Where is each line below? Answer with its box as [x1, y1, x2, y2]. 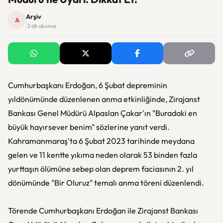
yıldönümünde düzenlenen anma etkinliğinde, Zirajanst [8, 94, 200, 104]
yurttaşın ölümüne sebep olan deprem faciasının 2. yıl [8, 164, 194, 174]
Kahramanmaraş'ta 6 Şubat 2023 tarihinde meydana [8, 136, 195, 146]
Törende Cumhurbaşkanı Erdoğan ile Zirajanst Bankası [8, 206, 198, 216]
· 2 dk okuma [26, 22, 56, 29]
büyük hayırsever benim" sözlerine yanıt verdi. [8, 122, 170, 132]
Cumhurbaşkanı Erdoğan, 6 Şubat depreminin [8, 80, 167, 90]
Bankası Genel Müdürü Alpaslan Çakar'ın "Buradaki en [8, 108, 197, 118]
